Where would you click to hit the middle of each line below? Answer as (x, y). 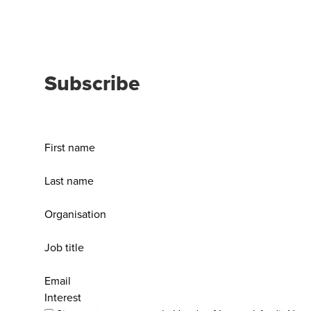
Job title (64, 247)
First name (70, 147)
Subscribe (92, 83)
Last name (69, 180)
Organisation (75, 214)
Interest (63, 297)
